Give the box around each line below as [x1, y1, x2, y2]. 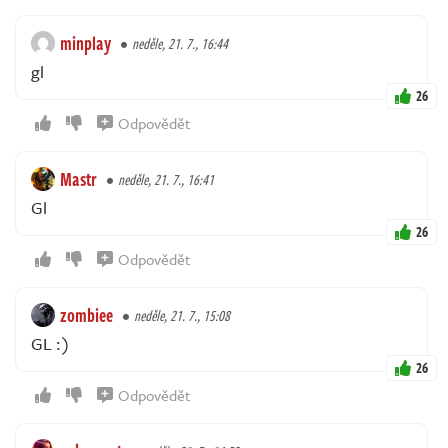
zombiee [60, 302, 113, 329]
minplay [60, 30, 111, 57]
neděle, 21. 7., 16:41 [118, 169, 214, 191]
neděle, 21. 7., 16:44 [132, 33, 228, 55]
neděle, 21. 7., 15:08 [134, 305, 230, 327]
